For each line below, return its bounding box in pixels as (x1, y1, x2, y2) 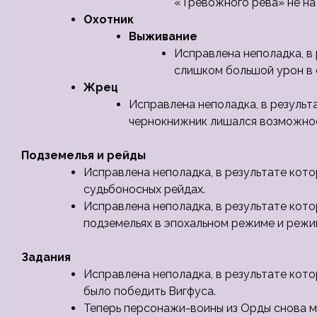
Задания (21, 250, 71, 264)
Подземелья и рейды (21, 149, 146, 162)
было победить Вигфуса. (83, 284, 216, 298)
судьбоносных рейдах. (83, 183, 205, 196)
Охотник (83, 13, 134, 26)
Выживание (129, 30, 197, 43)
